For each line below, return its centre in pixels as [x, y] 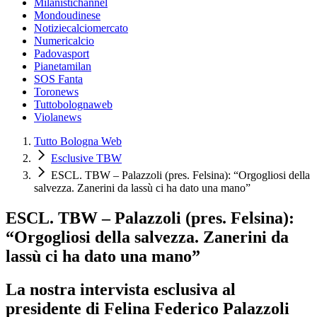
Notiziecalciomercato [81, 28]
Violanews [58, 117]
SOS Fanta [58, 79]
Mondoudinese [67, 15]
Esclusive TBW [86, 158]
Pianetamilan [63, 66]
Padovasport [62, 53]
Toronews [56, 92]
